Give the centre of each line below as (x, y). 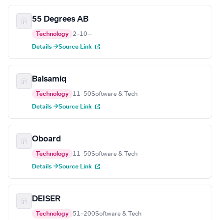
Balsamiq (49, 79)
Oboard (46, 139)
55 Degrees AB (60, 19)
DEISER (46, 199)
